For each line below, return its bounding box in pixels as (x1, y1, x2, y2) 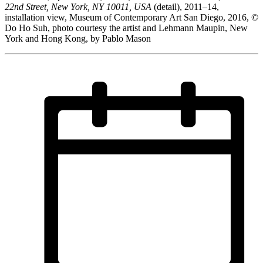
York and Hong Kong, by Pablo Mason (5, 33, 151, 44)
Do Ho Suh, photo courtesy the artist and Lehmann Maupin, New (5, 23, 248, 33)
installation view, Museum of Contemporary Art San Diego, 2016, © (5, 12, 258, 23)
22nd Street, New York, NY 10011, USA (5, 2, 151, 12)
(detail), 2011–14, (151, 2, 219, 12)
